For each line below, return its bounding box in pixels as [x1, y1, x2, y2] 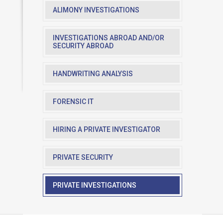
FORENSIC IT [53, 98, 94, 106]
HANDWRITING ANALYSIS [53, 70, 133, 78]
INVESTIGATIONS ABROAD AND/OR [53, 34, 164, 42]
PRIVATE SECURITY [53, 153, 113, 161]
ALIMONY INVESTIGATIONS [53, 6, 139, 14]
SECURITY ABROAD [53, 42, 113, 50]
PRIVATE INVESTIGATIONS [53, 181, 136, 189]
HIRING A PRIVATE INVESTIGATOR [53, 125, 160, 133]
